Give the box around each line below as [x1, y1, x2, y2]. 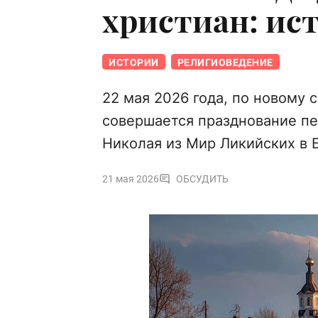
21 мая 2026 [102, 173, 159, 185]
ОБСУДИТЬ [176, 173, 229, 185]
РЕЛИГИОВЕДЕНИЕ [177, 57, 273, 69]
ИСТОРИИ [109, 57, 159, 69]
